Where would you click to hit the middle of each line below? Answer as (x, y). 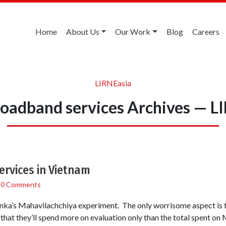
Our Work (133, 32)
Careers (206, 32)
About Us (82, 32)
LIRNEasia (113, 83)
